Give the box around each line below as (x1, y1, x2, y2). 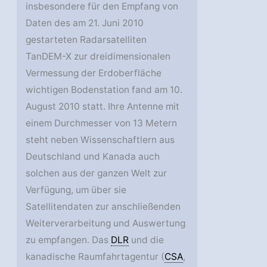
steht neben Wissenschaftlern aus (26, 134, 175, 146)
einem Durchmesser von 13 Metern (26, 117, 178, 129)
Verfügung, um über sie (26, 184, 127, 196)
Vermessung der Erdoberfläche (26, 67, 162, 79)
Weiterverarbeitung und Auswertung (26, 218, 186, 229)
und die (129, 234, 164, 246)
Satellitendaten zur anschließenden (26, 201, 181, 213)
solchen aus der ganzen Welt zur (26, 167, 167, 179)
